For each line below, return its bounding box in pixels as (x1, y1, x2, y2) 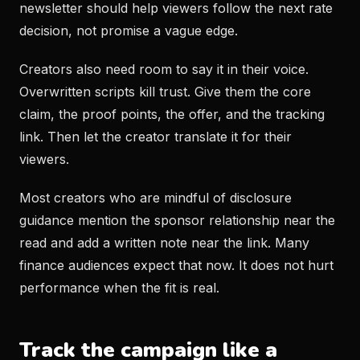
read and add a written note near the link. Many (19, 235, 309, 251)
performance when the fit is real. (19, 280, 219, 296)
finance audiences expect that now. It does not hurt (19, 257, 333, 273)
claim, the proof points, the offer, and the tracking (19, 106, 325, 122)
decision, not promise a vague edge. (19, 22, 238, 39)
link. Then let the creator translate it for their (19, 129, 292, 145)
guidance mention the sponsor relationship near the (19, 212, 335, 228)
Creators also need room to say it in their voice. (19, 61, 309, 77)
